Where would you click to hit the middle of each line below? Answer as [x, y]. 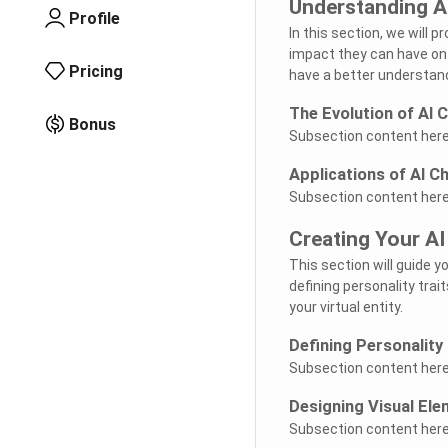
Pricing [96, 71]
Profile [94, 18]
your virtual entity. [345, 306]
